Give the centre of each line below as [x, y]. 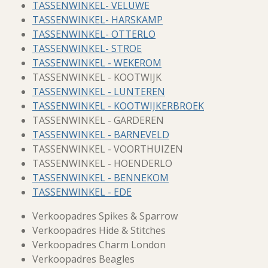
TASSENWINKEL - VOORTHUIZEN [108, 149]
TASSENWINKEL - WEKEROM [97, 63]
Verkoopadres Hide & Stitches [99, 230]
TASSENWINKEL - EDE [82, 192]
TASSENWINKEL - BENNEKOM [100, 178]
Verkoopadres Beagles [83, 259]
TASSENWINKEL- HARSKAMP [98, 20]
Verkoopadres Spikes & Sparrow [105, 216]
